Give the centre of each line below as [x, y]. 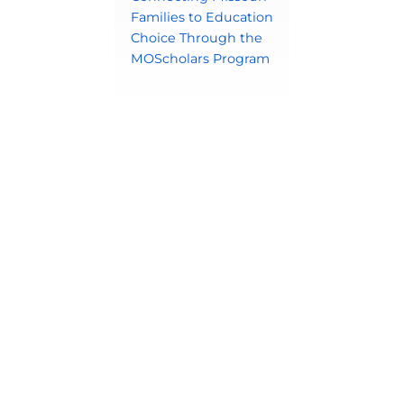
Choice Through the [196, 38]
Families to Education [202, 18]
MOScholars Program [200, 59]
